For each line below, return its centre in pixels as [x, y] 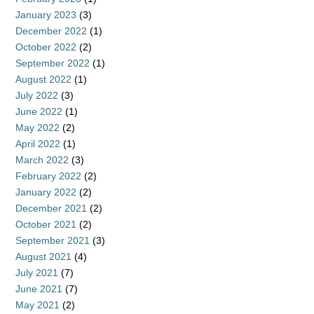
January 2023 [46, 15]
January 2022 [46, 192]
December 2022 [51, 31]
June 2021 [39, 289]
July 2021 [37, 273]
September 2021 [53, 240]
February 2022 [48, 176]
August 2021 [43, 257]
